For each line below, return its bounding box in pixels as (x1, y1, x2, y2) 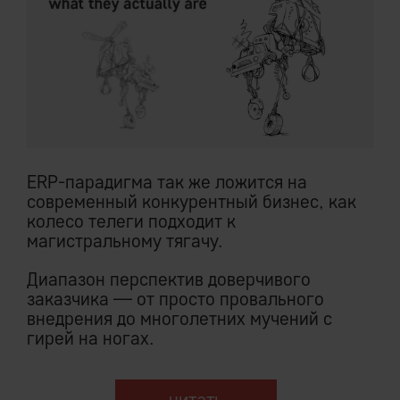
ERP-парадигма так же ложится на (27, 170, 307, 193)
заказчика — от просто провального (27, 287, 324, 310)
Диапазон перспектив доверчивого (27, 267, 311, 290)
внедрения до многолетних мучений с (27, 306, 332, 329)
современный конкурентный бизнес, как (27, 189, 356, 212)
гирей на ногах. (27, 326, 154, 349)
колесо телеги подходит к (27, 209, 236, 232)
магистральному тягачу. (27, 229, 223, 252)
